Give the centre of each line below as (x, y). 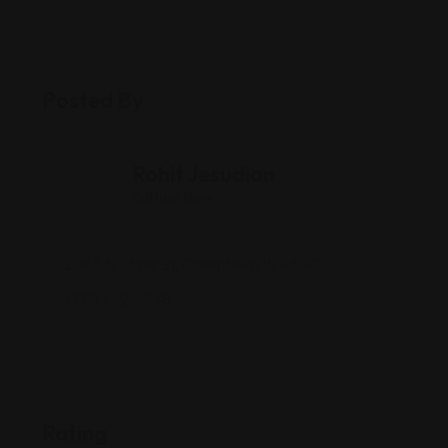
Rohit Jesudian (203, 174)
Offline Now (172, 197)
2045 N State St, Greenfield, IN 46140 (192, 264)
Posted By (93, 100)
